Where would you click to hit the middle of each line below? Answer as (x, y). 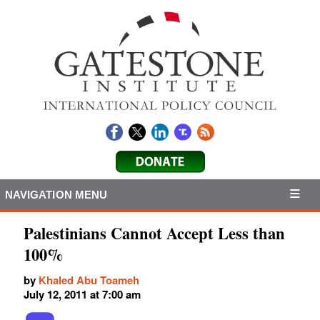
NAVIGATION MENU (56, 194)
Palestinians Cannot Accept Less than (154, 234)
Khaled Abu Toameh (89, 280)
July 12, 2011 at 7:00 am (82, 295)
